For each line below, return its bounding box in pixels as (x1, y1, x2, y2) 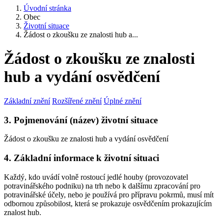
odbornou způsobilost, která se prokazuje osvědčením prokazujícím (4, 199, 212, 208)
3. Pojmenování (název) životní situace (4, 114, 158, 125)
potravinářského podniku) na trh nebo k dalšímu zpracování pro (4, 181, 200, 190)
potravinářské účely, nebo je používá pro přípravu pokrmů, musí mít (4, 190, 214, 199)
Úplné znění (104, 96, 141, 105)
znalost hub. (4, 208, 41, 217)
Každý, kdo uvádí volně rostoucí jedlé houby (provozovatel (4, 172, 188, 181)
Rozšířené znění (52, 96, 102, 105)
